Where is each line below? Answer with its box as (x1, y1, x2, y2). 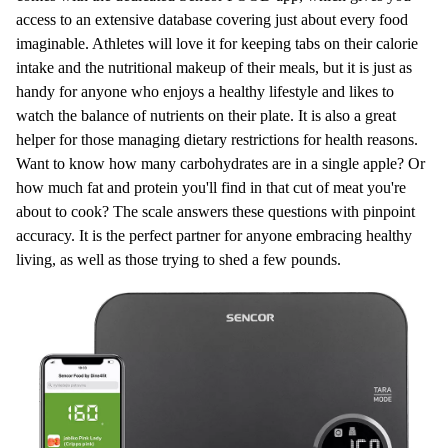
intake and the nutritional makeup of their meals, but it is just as (16, 58, 412, 76)
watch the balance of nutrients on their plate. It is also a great (16, 106, 396, 124)
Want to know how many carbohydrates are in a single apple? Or (16, 154, 425, 172)
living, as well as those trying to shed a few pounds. (16, 250, 341, 268)
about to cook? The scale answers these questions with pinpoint (16, 202, 415, 220)
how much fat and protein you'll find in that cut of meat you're (16, 178, 406, 196)
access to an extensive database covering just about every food (16, 10, 408, 28)
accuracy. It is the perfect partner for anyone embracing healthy (16, 226, 412, 244)
